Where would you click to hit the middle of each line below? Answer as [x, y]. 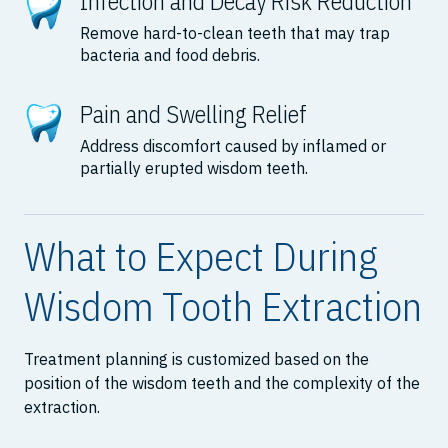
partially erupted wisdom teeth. [194, 168]
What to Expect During [201, 256]
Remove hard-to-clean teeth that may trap [235, 33]
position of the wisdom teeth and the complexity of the [222, 383]
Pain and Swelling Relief [193, 114]
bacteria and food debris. [170, 55]
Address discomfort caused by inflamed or [233, 146]
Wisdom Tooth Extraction [223, 306]
